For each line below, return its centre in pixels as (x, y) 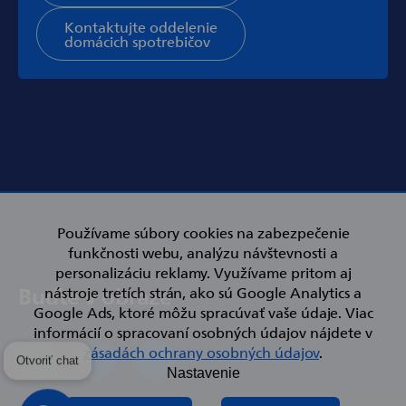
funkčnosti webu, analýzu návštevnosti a (203, 252)
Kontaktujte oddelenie (141, 27)
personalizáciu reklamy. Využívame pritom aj (203, 272)
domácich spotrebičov (137, 41)
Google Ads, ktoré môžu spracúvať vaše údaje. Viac (203, 312)
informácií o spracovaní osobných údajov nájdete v (203, 332)
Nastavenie (203, 373)
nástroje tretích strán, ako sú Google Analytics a (203, 292)
